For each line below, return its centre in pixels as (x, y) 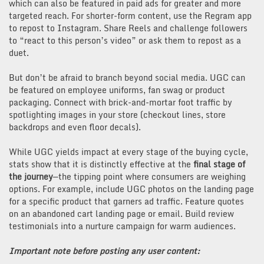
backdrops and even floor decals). (75, 127)
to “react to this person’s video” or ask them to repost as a (125, 40)
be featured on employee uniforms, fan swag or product (117, 90)
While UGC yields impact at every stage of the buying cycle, (128, 151)
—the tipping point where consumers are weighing (149, 176)
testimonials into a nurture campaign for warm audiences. (122, 226)
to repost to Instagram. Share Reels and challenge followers (128, 28)
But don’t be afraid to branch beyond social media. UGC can (127, 77)
